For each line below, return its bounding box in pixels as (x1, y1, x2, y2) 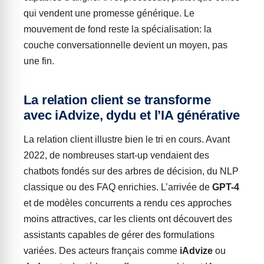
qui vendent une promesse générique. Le (24, 8, 194, 18)
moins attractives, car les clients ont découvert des (24, 214, 232, 224)
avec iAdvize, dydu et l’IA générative (24, 108, 240, 123)
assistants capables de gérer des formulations (24, 230, 214, 240)
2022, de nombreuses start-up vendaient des (24, 150, 209, 160)
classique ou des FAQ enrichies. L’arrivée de (24, 182, 212, 192)
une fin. (24, 56, 54, 66)
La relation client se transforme (24, 93, 211, 107)
